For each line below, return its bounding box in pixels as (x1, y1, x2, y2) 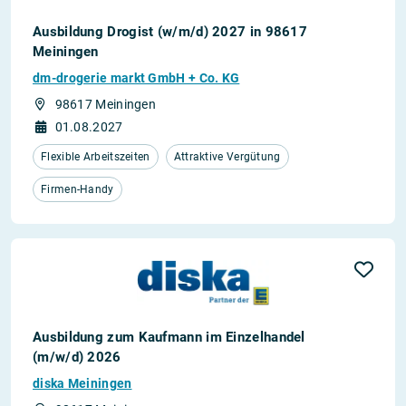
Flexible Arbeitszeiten (41, 150, 150, 163)
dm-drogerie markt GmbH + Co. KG (33, 71, 240, 85)
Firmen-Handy (41, 183, 114, 196)
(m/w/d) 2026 (33, 349, 121, 365)
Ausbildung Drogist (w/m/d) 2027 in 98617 (33, 24, 307, 40)
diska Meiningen (33, 376, 132, 391)
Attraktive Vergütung (173, 150, 281, 163)
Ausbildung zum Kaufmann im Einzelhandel (33, 329, 305, 345)
